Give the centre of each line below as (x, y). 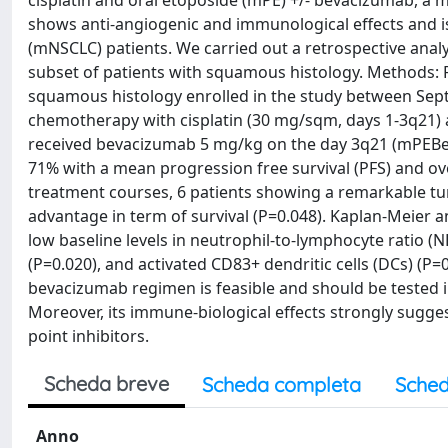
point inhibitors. (88, 336)
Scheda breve (106, 383)
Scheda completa (281, 384)
